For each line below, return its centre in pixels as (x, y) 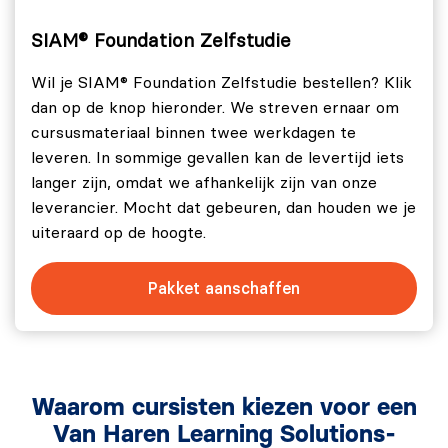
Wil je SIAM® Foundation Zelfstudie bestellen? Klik (221, 82)
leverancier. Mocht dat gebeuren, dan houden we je (223, 207)
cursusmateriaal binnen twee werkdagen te (193, 132)
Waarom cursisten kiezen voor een (224, 407)
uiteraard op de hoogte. (118, 232)
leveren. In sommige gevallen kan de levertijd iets (217, 157)
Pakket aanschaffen (224, 288)
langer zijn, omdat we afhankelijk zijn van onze (204, 182)
